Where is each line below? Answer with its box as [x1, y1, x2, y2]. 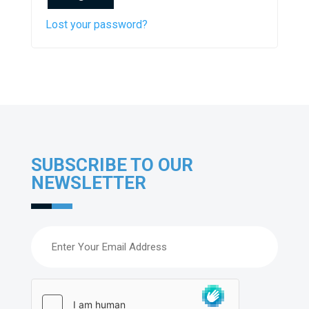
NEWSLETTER [30, 172, 146, 193]
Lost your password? [45, 17, 148, 31]
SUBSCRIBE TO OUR [30, 154, 193, 175]
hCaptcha [30, 280, 79, 294]
